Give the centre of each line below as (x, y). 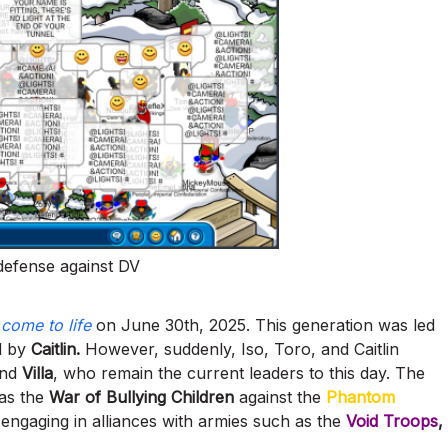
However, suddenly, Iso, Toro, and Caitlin (242, 348)
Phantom (360, 396)
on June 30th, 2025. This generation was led (265, 324)
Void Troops (392, 420)
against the (282, 396)
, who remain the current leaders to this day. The (239, 372)
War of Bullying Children (144, 396)
